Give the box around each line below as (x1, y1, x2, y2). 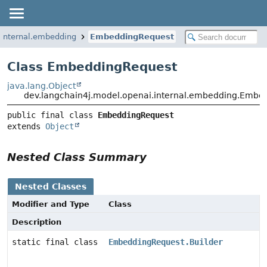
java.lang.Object (7, 81, 76, 91)
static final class (12, 237, 103, 247)
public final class (7, 110, 98, 120)
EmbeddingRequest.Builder (108, 237, 223, 247)
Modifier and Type (12, 200, 89, 209)
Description (12, 218, 61, 227)
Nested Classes (15, 182, 86, 192)
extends (7, 122, 45, 132)
